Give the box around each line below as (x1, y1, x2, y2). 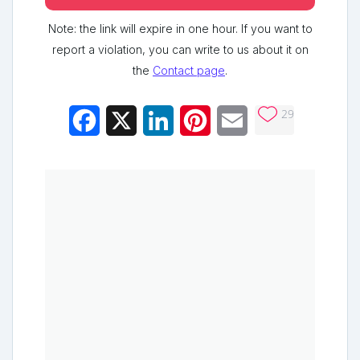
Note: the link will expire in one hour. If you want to (47, 21, 313, 35)
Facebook (100, 112, 159, 129)
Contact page (153, 63, 225, 77)
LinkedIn (174, 112, 223, 129)
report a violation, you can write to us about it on (51, 42, 309, 56)
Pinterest (211, 112, 262, 129)
